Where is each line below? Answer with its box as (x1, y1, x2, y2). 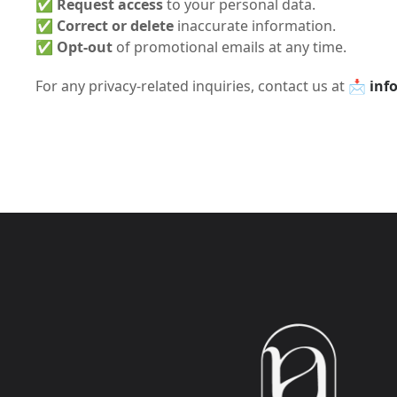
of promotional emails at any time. (113, 37, 346, 57)
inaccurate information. (174, 16, 336, 35)
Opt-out (57, 37, 113, 57)
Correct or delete (57, 16, 174, 35)
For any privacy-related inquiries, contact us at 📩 (35, 76, 370, 96)
